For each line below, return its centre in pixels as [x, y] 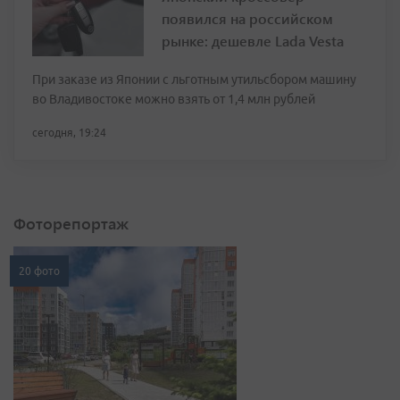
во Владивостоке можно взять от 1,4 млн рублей [174, 100]
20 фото [39, 271]
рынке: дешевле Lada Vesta [253, 41]
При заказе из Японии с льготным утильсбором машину [194, 80]
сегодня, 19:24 [69, 133]
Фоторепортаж [71, 224]
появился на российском [247, 19]
